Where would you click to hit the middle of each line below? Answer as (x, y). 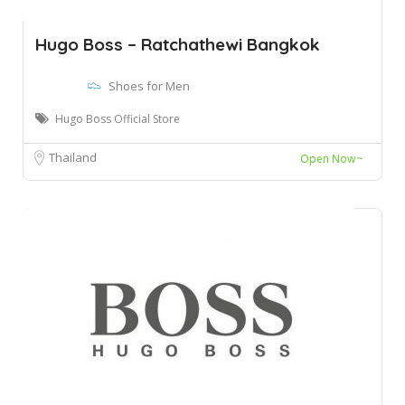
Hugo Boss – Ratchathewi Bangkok (178, 44)
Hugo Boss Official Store (118, 119)
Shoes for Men (149, 86)
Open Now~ (332, 159)
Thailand (73, 157)
